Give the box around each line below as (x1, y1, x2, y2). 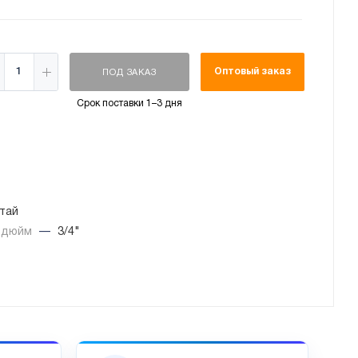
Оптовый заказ (213, 67, 291, 77)
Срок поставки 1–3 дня (76, 99, 182, 109)
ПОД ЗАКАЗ (102, 69, 157, 78)
